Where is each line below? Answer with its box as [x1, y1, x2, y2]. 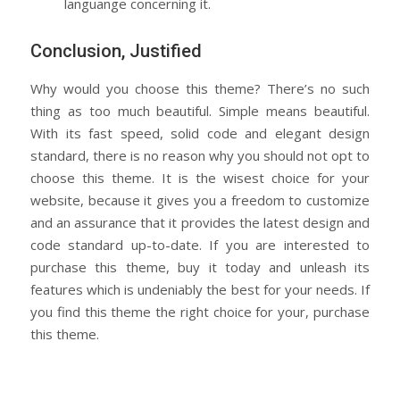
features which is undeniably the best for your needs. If [30, 279, 370, 298]
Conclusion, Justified [30, 39, 202, 62]
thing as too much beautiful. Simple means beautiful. [30, 101, 370, 120]
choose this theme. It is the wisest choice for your [30, 168, 370, 187]
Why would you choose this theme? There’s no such [30, 79, 370, 97]
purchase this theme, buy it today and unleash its [30, 257, 370, 276]
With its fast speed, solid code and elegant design [30, 123, 370, 142]
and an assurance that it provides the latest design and [30, 212, 370, 231]
